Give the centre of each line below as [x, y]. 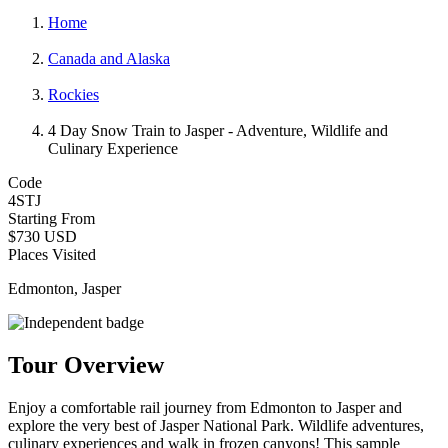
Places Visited [52, 254]
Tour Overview [86, 364]
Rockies [73, 94]
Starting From [51, 218]
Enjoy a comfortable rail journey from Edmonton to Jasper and [205, 407]
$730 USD [42, 236]
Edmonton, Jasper [64, 288]
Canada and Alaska [109, 58]
